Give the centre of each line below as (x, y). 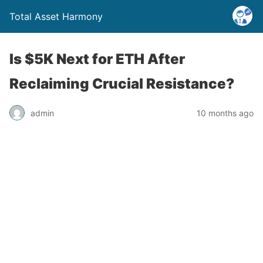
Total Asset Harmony (56, 16)
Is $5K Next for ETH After (97, 59)
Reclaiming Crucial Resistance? (122, 84)
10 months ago (225, 113)
